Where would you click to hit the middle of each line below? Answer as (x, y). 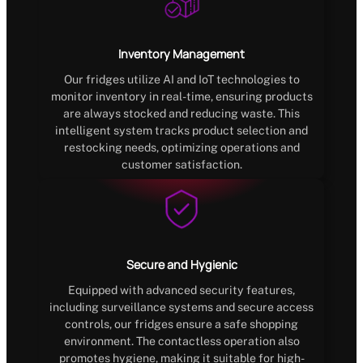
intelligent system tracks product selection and (181, 130)
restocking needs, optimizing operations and (181, 147)
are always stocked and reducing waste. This (181, 113)
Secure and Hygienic (181, 264)
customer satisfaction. (181, 164)
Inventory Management (181, 54)
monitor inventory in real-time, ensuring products (181, 96)
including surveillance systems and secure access (181, 307)
